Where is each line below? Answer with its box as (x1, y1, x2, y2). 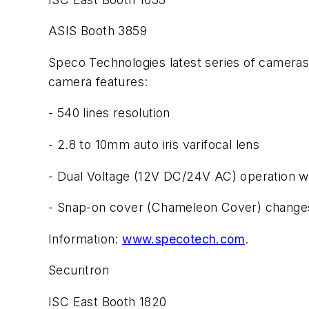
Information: (48, 231, 123, 246)
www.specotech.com (122, 231, 246, 246)
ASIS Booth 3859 (48, 23, 147, 39)
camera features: (48, 74, 148, 89)
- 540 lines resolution (48, 106, 170, 121)
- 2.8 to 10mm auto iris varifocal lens (48, 137, 260, 152)
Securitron (48, 263, 109, 278)
